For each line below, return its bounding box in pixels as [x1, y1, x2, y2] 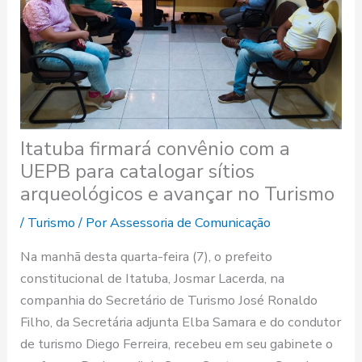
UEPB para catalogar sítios [20, 158, 255, 185]
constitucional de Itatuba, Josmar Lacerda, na [20, 268, 285, 288]
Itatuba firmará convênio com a [20, 136, 291, 162]
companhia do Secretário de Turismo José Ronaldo [20, 290, 318, 309]
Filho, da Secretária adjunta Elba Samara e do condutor [20, 312, 342, 331]
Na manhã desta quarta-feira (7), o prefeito [20, 246, 273, 266]
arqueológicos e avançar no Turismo [20, 181, 335, 208]
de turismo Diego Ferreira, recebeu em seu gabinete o [20, 334, 334, 353]
